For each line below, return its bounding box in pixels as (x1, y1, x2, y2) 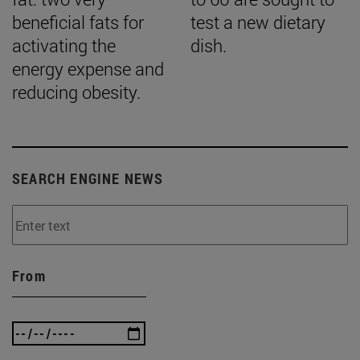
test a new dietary (190, 10, 325, 35)
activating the (12, 34, 116, 58)
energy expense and (12, 57, 164, 81)
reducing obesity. (12, 80, 141, 104)
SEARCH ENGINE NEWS (12, 169, 164, 189)
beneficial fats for (12, 10, 144, 35)
